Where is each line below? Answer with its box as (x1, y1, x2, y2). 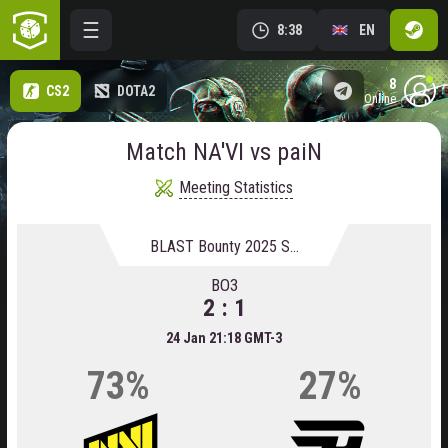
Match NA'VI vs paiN (126, 138, 322, 166)
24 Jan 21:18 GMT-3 (166, 330, 282, 347)
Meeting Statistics (179, 178, 293, 197)
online (372, 92, 396, 106)
